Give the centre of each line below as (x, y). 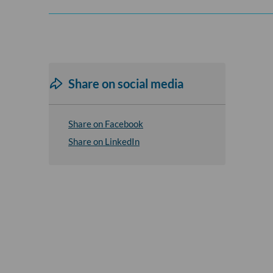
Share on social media (126, 84)
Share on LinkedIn (104, 142)
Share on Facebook (106, 123)
